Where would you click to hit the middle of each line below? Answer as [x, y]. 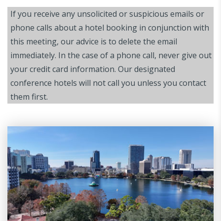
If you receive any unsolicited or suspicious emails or [107, 14]
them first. [29, 96]
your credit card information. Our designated [93, 69]
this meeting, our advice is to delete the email [94, 41]
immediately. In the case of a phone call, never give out [111, 55]
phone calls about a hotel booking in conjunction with [110, 27]
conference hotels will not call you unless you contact [108, 83]
